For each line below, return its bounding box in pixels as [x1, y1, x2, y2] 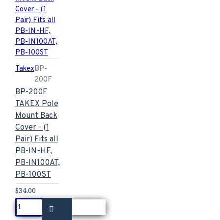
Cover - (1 [15, 122, 49, 133]
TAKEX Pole [15, 99, 58, 109]
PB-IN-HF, [15, 146, 52, 156]
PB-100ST [15, 169, 51, 180]
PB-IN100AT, [15, 158, 60, 168]
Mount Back [15, 110, 57, 121]
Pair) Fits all [15, 134, 58, 144]
